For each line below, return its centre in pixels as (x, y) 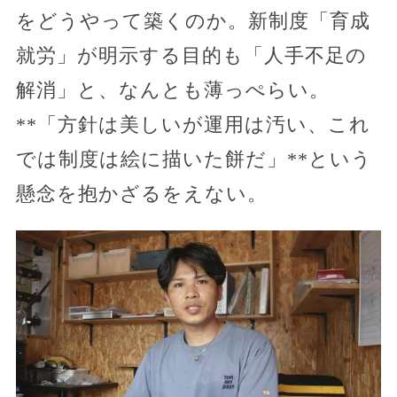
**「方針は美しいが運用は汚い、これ (193, 125)
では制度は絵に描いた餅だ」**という (194, 160)
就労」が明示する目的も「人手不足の (191, 56)
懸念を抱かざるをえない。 (141, 194)
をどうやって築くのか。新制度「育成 (193, 21)
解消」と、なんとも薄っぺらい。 (172, 90)
